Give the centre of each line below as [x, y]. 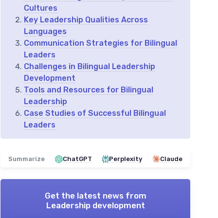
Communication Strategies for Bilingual [100, 43]
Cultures [41, 8]
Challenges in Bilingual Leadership [90, 67]
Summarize [27, 159]
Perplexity [126, 159]
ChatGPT [77, 159]
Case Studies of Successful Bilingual [95, 113]
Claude [171, 159]
